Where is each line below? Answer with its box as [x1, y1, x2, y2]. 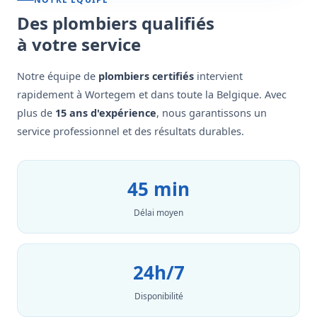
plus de [17, 105, 55, 120]
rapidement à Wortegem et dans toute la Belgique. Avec [17, 87, 287, 101]
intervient [194, 69, 243, 83]
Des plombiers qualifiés [17, 11, 214, 35]
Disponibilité [134, 290, 183, 302]
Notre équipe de [17, 69, 98, 83]
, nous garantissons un [156, 105, 267, 120]
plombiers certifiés [98, 69, 194, 83]
